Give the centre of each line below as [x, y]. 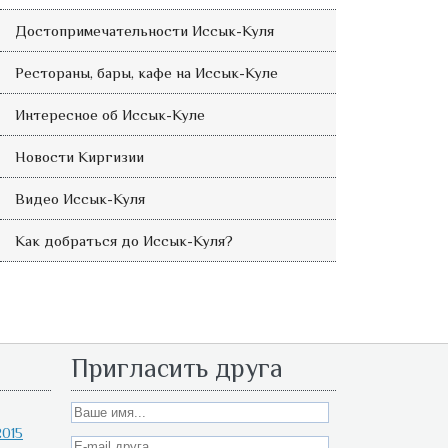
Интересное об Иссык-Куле [109, 114]
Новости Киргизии [79, 156]
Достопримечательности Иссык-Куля [144, 30]
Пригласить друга [177, 368]
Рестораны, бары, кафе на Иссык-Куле [146, 72]
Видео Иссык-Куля [79, 198]
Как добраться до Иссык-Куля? [123, 240]
